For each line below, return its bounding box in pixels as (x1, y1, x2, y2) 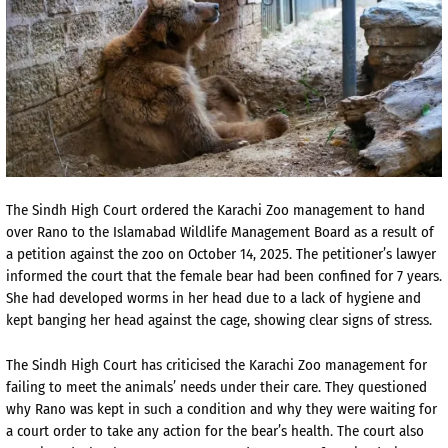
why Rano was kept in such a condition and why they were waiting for (6, 399, 437, 418)
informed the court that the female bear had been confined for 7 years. (6, 267, 442, 286)
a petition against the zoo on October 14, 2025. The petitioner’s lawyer (6, 245, 436, 264)
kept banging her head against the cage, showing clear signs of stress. (6, 311, 432, 330)
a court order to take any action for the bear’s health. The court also (6, 421, 424, 440)
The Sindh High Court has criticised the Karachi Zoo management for (6, 355, 427, 374)
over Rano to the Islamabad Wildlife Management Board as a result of (6, 223, 434, 242)
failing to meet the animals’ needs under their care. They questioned (6, 377, 427, 396)
